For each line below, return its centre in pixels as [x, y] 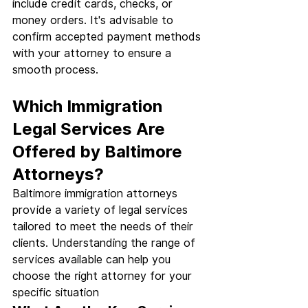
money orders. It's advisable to [95, 21]
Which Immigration [89, 107]
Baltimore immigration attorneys [97, 194]
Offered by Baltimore [99, 152]
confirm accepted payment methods [108, 37]
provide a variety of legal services [102, 210]
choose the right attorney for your [104, 276]
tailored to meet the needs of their [104, 227]
